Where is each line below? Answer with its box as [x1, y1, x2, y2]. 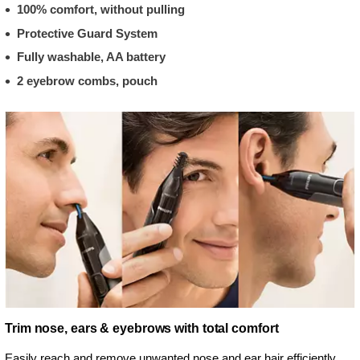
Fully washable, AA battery [17, 50, 166, 63]
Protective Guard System [17, 26, 157, 40]
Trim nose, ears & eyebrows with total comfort [5, 321, 279, 335]
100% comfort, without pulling [17, 2, 185, 16]
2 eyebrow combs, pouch [17, 73, 157, 88]
